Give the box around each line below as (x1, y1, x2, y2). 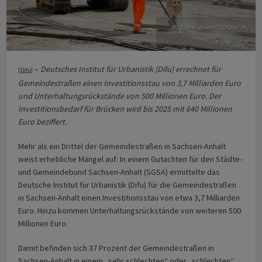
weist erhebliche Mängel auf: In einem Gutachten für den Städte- (18, 153, 243, 164)
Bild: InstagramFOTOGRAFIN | (171, 23, 249, 31)
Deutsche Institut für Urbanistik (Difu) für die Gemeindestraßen (18, 179, 237, 190)
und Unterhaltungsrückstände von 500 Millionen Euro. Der (18, 90, 222, 101)
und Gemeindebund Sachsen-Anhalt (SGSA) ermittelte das (18, 166, 220, 177)
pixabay (227, 37, 249, 45)
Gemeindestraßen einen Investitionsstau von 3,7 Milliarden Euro (18, 77, 242, 88)
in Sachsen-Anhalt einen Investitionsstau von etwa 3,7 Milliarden (18, 192, 240, 203)
